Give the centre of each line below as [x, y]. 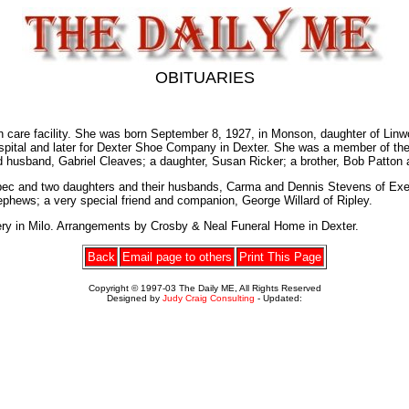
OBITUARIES [204, 78]
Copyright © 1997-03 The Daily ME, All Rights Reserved [204, 288]
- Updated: [278, 298]
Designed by [135, 298]
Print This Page [280, 257]
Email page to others [177, 257]
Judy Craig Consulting [209, 298]
